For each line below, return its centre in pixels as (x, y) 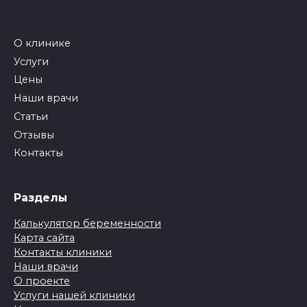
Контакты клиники (63, 253)
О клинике (42, 43)
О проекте (42, 281)
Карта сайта (44, 238)
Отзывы (34, 135)
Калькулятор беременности (87, 224)
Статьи (31, 116)
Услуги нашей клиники (74, 296)
